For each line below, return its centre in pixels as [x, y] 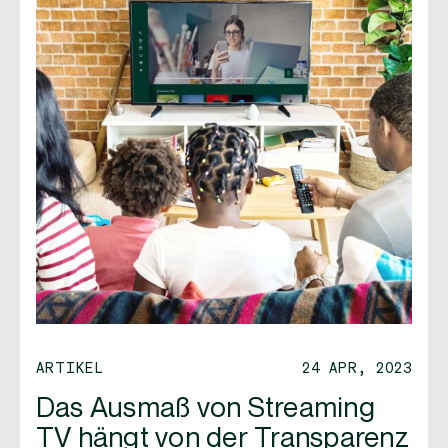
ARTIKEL [70, 367]
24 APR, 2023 [356, 367]
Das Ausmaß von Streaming [205, 408]
